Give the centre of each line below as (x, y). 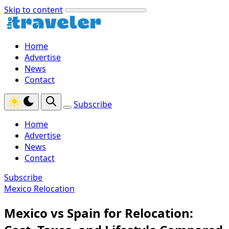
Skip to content (33, 10)
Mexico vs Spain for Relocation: (99, 213)
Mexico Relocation (39, 189)
